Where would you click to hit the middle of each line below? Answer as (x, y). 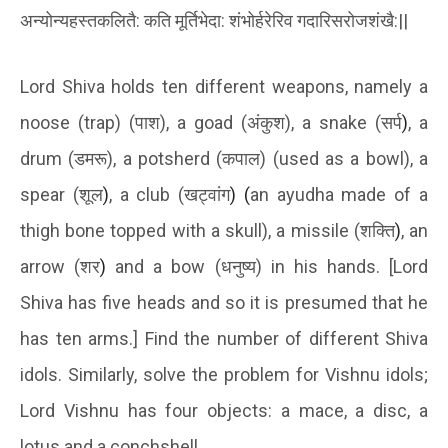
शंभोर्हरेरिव (261, 21)
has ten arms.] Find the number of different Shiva (224, 339)
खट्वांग (207, 195)
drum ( (47, 159)
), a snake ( (333, 123)
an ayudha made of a (339, 195)
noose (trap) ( (77, 123)
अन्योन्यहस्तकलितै (78, 21)
